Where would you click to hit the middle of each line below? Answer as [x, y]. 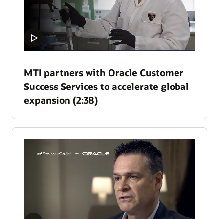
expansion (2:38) [61, 100]
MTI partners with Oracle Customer [104, 72]
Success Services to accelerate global [106, 86]
